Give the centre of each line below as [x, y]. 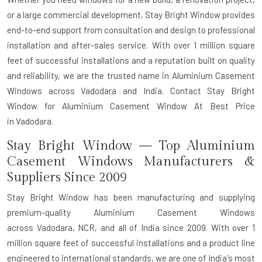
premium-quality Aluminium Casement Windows [131, 213]
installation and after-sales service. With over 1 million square [131, 45]
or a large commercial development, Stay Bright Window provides [131, 15]
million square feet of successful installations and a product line [131, 243]
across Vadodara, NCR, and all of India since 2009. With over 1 [131, 228]
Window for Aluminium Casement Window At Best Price [131, 106]
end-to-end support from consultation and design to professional [131, 30]
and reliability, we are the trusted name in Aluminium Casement [131, 76]
